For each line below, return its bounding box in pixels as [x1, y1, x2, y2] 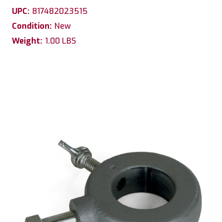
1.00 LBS [45, 35, 76, 46]
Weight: [12, 35, 42, 46]
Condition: [12, 20, 52, 31]
